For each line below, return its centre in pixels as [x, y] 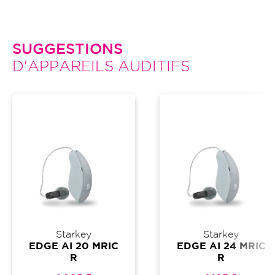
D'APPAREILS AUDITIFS [101, 67]
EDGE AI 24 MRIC [221, 246]
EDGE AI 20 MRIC [74, 246]
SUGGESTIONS [68, 49]
